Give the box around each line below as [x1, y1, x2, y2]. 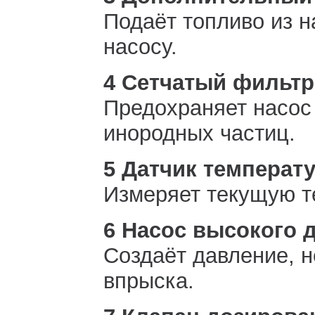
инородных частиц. [103, 121, 295, 146]
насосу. [103, 34, 177, 59]
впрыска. [103, 269, 194, 293]
